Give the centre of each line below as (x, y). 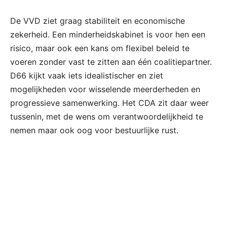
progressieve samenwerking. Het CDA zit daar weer (109, 103)
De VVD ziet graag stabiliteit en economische (98, 21)
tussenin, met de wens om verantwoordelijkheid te (107, 117)
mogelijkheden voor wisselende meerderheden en (105, 89)
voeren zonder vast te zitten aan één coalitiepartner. (111, 62)
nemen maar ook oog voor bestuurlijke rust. (94, 130)
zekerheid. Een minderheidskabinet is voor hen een (108, 35)
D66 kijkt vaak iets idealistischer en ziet (87, 76)
